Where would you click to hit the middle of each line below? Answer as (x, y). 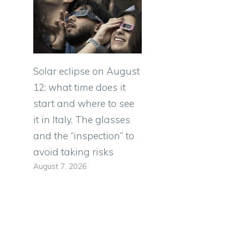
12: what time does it (79, 88)
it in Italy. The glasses (82, 120)
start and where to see (84, 104)
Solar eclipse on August (87, 71)
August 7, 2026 (60, 166)
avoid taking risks (73, 152)
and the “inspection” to (84, 136)
